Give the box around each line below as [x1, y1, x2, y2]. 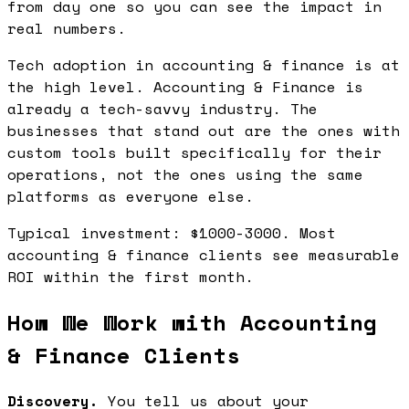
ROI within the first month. [7, 265, 254, 288]
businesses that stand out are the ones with [7, 119, 400, 142]
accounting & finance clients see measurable [7, 243, 400, 266]
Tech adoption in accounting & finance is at [7, 53, 400, 76]
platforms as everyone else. [7, 184, 254, 207]
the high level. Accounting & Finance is [7, 75, 363, 98]
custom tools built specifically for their [7, 141, 382, 163]
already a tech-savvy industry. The [7, 97, 318, 120]
